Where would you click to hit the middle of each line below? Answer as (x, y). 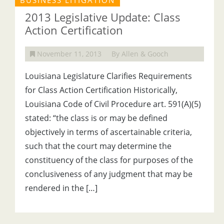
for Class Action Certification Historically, (101, 90)
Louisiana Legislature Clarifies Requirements (108, 76)
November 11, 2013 (68, 54)
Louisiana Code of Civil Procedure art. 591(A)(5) (113, 104)
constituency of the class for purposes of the (109, 160)
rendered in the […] (61, 188)
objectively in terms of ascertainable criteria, (108, 132)
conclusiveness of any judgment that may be (109, 174)
